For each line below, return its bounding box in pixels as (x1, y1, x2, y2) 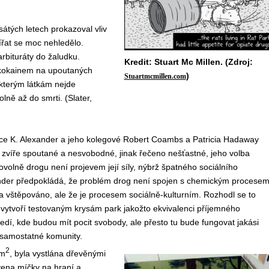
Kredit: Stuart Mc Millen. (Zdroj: (124, 57, 253, 67)
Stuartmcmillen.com (124, 72, 186, 80)
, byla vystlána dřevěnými (9, 248, 106, 258)
